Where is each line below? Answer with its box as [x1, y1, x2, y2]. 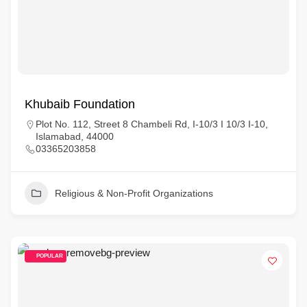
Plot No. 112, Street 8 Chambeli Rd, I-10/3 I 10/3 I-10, [36, 119, 268, 130]
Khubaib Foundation [25, 97, 135, 111]
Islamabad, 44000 [36, 131, 114, 142]
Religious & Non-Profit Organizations [55, 188, 213, 199]
